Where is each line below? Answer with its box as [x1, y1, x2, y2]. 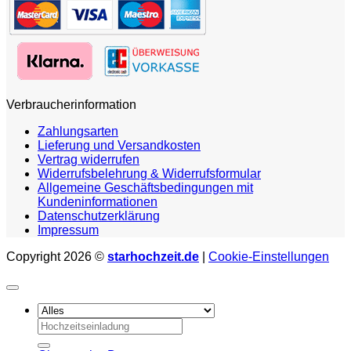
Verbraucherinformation [6, 97, 136, 111]
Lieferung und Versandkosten [38, 138, 201, 152]
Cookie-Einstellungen [208, 249, 329, 263]
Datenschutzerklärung [38, 208, 160, 223]
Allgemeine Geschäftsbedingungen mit [38, 180, 253, 194]
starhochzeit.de [107, 249, 199, 263]
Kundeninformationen [38, 194, 157, 208]
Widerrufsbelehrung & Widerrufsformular [38, 166, 261, 180]
